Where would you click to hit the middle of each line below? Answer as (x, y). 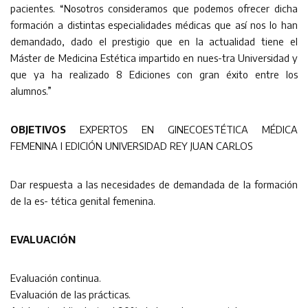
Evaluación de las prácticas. (70, 294)
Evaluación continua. (56, 277)
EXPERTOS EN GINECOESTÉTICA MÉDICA (182, 129)
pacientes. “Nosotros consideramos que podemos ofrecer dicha (154, 8)
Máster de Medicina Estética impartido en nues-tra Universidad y (154, 57)
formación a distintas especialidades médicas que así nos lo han (154, 24)
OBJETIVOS (38, 129)
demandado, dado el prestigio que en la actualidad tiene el (154, 41)
